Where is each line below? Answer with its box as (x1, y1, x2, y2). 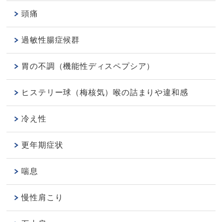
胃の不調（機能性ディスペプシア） (21, 62, 155, 71)
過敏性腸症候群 (21, 36, 80, 45)
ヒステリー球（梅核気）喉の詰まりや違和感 (21, 88, 188, 97)
